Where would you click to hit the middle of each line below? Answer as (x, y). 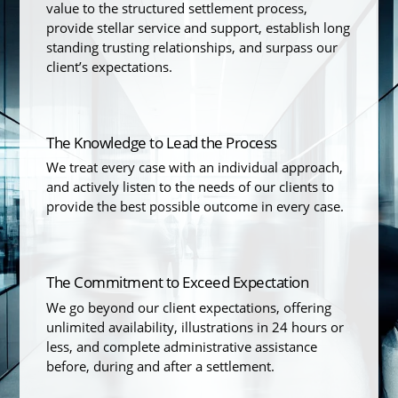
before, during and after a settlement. (161, 366)
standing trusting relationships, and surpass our (192, 48)
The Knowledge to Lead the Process (162, 142)
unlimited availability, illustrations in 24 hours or (195, 326)
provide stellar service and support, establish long (199, 28)
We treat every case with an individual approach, (195, 167)
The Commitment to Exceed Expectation (178, 282)
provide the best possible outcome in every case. (195, 207)
